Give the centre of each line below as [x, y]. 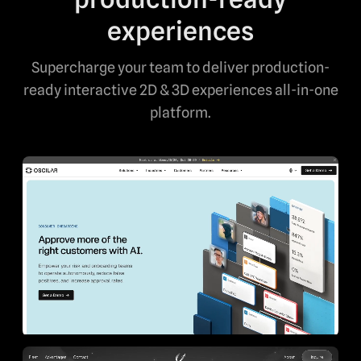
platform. [180, 112]
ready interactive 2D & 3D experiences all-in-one [180, 89]
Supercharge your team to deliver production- [180, 67]
